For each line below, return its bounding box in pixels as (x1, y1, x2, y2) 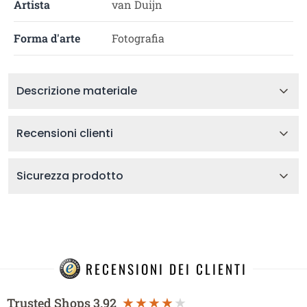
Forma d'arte (14, 31, 80, 45)
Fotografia (111, 31, 164, 45)
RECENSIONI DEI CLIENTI (86, 258, 247, 279)
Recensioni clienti (16, 125, 113, 141)
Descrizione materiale (16, 83, 137, 99)
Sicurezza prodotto (16, 168, 123, 184)
